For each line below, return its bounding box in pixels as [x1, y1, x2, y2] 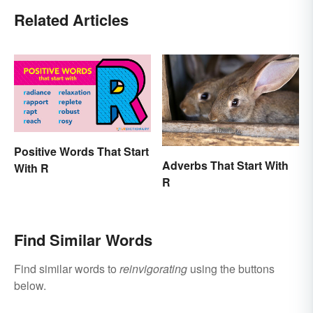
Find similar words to [14, 261, 119, 277]
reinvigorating [119, 261, 187, 277]
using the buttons [187, 261, 275, 277]
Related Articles [14, 8, 129, 31]
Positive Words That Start [14, 143, 149, 159]
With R [14, 159, 49, 176]
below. [14, 277, 46, 294]
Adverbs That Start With [162, 157, 289, 174]
